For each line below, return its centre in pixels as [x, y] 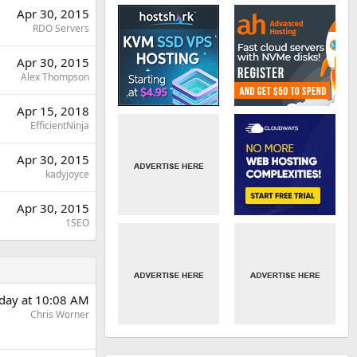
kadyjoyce [67, 174]
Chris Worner [60, 314]
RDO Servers [61, 28]
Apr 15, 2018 [53, 110]
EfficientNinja [60, 125]
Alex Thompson [55, 76]
